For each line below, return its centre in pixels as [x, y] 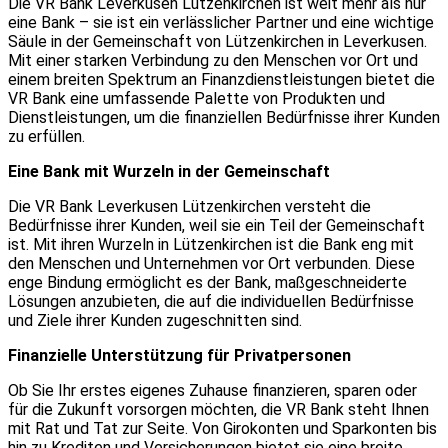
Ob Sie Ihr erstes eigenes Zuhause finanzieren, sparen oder [212, 390]
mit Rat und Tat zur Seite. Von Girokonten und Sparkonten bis [222, 428]
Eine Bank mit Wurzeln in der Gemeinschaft [169, 171]
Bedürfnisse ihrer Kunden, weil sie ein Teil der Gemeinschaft [216, 225]
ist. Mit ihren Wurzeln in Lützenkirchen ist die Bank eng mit [211, 244]
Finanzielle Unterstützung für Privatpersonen [179, 355]
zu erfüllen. [46, 136]
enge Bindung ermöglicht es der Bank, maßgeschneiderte [207, 282]
